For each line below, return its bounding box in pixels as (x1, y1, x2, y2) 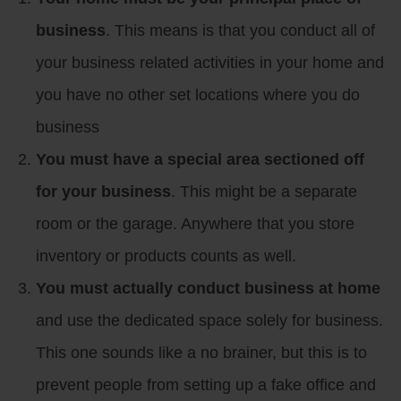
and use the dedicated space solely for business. (36, 311, 383, 329)
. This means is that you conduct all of (106, 21, 375, 39)
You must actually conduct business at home (36, 278, 380, 297)
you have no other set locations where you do (36, 85, 360, 104)
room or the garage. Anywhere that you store (36, 214, 354, 233)
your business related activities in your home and (36, 53, 384, 72)
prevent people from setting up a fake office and (36, 375, 376, 394)
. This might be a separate (171, 182, 357, 200)
